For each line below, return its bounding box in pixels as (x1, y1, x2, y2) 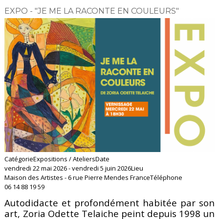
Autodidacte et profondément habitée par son (4, 196, 215, 209)
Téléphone (150, 173, 183, 182)
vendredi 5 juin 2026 (72, 163, 131, 173)
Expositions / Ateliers (33, 154, 96, 163)
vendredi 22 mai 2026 (4, 163, 67, 173)
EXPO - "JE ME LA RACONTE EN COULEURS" (4, 6, 179, 16)
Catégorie (4, 154, 34, 163)
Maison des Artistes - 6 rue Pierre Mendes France (4, 173, 151, 182)
